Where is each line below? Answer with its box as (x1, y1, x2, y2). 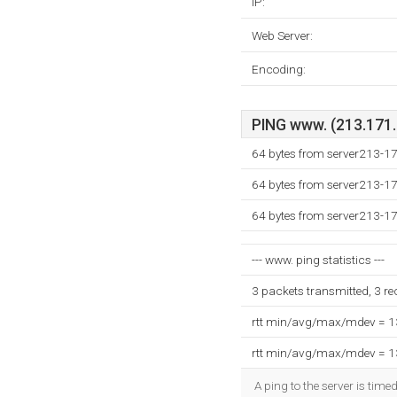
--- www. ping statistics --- (252, 253, 385, 267)
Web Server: (252, 28, 313, 43)
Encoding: (252, 62, 306, 76)
